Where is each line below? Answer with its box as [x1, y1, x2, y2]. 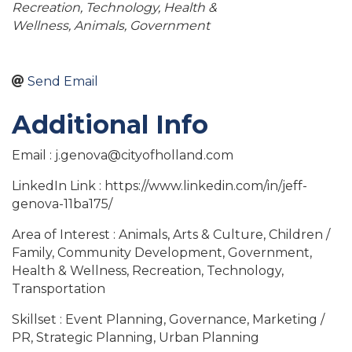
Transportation [12, 281, 105, 297]
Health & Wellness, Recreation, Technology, [12, 263, 284, 279]
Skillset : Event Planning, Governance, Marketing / [12, 312, 324, 328]
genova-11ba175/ [12, 196, 112, 212]
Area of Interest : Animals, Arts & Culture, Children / [12, 227, 330, 243]
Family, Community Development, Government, [12, 245, 312, 261]
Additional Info [12, 109, 208, 141]
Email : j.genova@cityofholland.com [12, 148, 233, 163]
